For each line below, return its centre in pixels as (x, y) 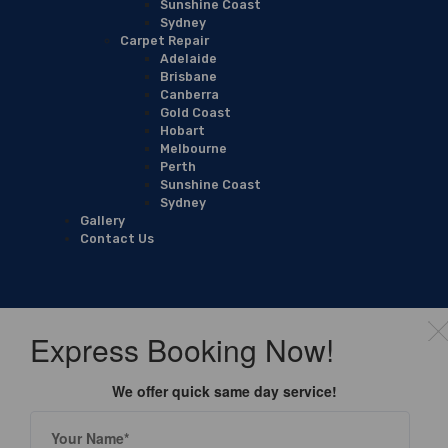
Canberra (189, 94)
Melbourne (193, 148)
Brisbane (188, 76)
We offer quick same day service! (224, 390)
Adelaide (188, 58)
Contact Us (117, 238)
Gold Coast (195, 112)
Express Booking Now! (181, 349)
